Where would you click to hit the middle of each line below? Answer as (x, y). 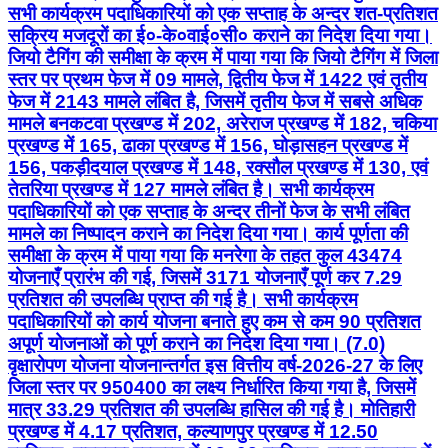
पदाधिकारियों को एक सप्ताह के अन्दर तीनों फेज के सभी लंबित (209, 212)
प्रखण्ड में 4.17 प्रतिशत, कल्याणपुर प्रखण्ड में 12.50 (193, 432)
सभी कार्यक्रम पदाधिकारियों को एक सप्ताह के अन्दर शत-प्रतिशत (223, 14)
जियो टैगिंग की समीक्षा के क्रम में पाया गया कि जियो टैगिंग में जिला (223, 58)
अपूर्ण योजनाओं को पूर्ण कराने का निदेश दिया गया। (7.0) (196, 344)
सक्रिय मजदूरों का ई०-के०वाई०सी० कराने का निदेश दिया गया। (220, 36)
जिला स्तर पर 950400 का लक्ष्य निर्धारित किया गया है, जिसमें (212, 388)
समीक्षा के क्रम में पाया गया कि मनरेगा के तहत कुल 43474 (205, 256)
